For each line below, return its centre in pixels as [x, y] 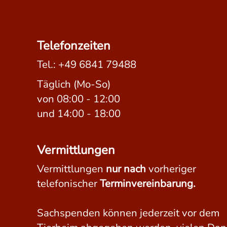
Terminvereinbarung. [148, 183]
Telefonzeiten [74, 45]
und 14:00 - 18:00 [79, 113]
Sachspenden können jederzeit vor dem [128, 213]
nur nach [126, 168]
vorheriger [171, 168]
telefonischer [69, 183]
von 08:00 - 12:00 [79, 99]
